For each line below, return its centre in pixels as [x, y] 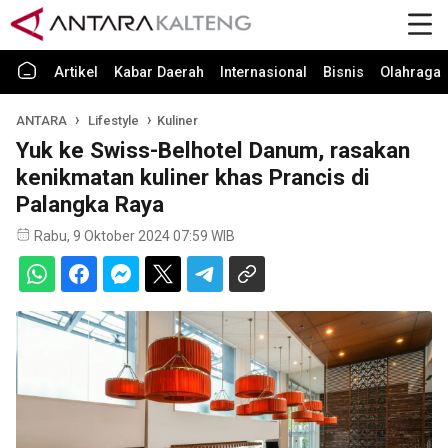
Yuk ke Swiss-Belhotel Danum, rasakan [213, 150]
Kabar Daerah [159, 72]
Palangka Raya [90, 204]
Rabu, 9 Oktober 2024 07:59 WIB [134, 236]
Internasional [263, 72]
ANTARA [41, 120]
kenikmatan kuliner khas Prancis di [193, 177]
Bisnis [343, 72]
